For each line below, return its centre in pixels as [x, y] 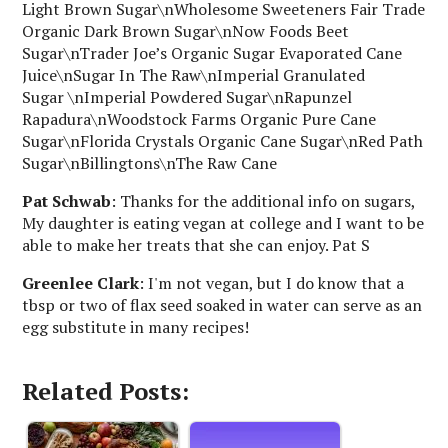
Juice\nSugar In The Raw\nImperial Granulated [194, 74]
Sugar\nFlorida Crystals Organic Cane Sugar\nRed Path [223, 140]
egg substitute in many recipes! [136, 326]
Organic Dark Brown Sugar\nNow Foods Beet [186, 30]
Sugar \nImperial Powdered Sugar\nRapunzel [187, 96]
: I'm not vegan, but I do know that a [272, 282]
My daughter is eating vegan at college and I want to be [223, 222]
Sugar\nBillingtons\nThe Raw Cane [150, 162]
